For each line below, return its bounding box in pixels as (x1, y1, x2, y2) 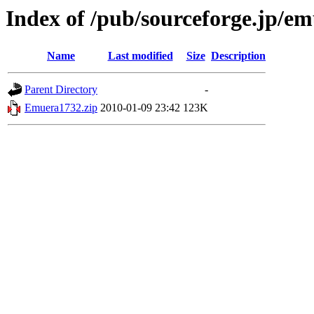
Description (211, 50, 266, 62)
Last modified (107, 50, 173, 62)
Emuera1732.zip (25, 102, 97, 114)
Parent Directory (25, 83, 97, 96)
